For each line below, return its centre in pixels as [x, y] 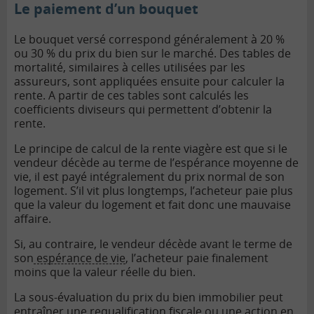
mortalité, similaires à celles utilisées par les [130, 67]
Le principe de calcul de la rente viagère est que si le [151, 148]
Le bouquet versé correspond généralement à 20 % [149, 39]
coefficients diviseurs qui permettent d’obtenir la [143, 109]
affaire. [33, 218]
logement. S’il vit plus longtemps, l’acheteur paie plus [153, 190]
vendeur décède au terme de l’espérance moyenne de [156, 162]
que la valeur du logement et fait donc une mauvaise [152, 204]
